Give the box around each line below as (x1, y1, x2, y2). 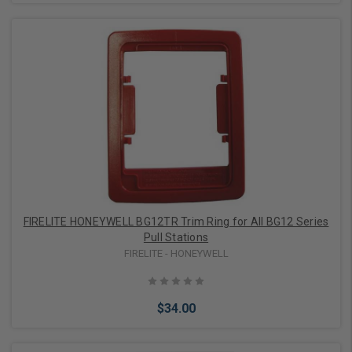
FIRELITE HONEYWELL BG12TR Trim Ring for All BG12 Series (23, 214, 329, 228)
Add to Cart (137, 96, 196, 109)
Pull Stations (143, 230, 209, 244)
